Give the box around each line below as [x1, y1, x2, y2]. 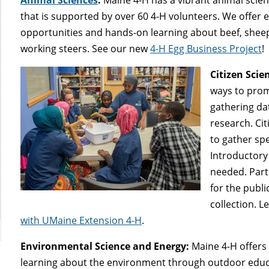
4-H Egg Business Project [150, 41, 262, 55]
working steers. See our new [20, 41, 151, 55]
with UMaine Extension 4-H [20, 213, 142, 227]
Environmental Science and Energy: [20, 239, 190, 253]
